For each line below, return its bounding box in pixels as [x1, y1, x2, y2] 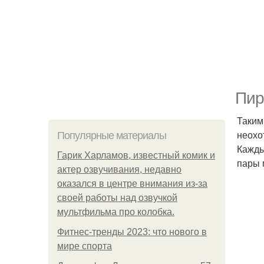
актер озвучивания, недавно [57, 164, 181, 174]
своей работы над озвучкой [57, 193, 177, 203]
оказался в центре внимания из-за [57, 179, 207, 189]
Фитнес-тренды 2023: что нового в [57, 227, 207, 237]
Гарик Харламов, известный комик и [57, 150, 215, 160]
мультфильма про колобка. [57, 207, 174, 217]
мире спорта [57, 241, 112, 251]
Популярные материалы [57, 130, 166, 141]
